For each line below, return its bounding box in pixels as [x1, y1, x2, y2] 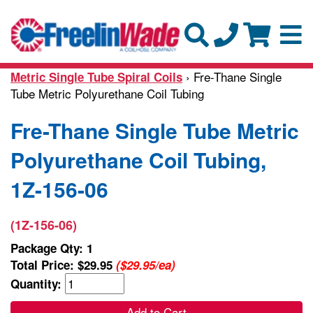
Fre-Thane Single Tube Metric [10, 115, 299, 145]
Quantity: [10, 275, 65, 292]
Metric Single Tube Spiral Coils [10, 68, 182, 85]
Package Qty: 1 [10, 239, 93, 256]
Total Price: [10, 256, 78, 273]
